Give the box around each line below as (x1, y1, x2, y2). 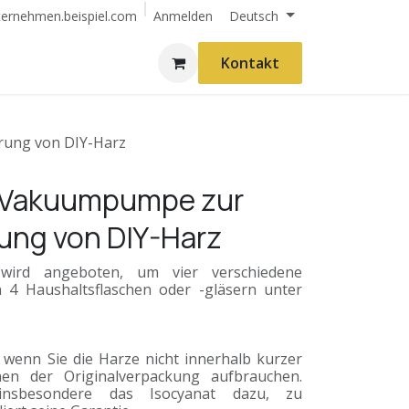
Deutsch (229, 7, 279, 25)
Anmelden (153, 6, 214, 25)
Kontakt (221, 53, 279, 73)
